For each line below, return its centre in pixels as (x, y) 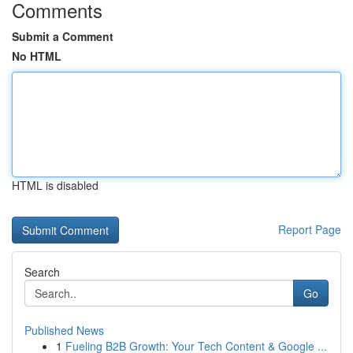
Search (42, 272)
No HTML (37, 56)
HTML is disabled (55, 185)
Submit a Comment (63, 36)
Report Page (310, 229)
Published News (64, 330)
